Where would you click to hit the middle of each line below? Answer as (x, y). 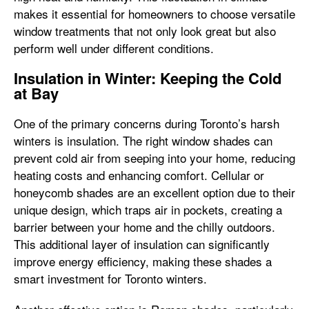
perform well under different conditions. (114, 48)
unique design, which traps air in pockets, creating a (148, 209)
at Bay (36, 93)
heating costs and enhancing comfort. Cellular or (139, 175)
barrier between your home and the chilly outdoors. (144, 227)
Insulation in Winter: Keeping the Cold (148, 78)
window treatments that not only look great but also (145, 31)
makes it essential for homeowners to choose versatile (154, 13)
